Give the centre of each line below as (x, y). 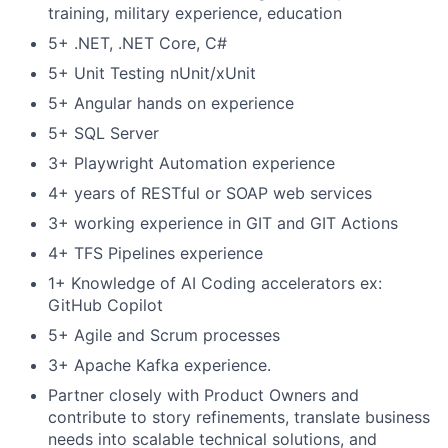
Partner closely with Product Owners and (203, 395)
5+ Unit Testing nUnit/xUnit (152, 73)
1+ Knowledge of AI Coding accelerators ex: (215, 283)
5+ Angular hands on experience (171, 103)
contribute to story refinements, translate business (239, 417)
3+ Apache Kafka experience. (159, 365)
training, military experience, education (195, 13)
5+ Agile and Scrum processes (164, 335)
